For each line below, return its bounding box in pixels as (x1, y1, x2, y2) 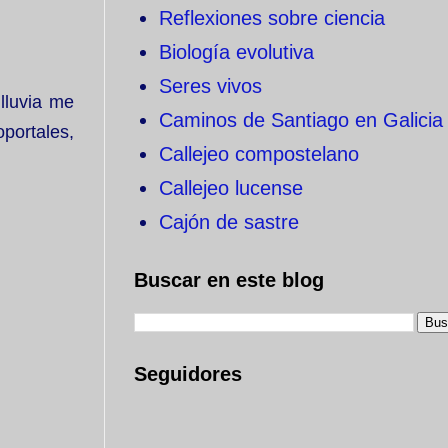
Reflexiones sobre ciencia (159, 7, 385, 29)
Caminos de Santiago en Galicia (159, 109, 443, 131)
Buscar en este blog (134, 269, 324, 291)
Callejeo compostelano (159, 143, 359, 165)
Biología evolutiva (159, 41, 314, 63)
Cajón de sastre (159, 211, 299, 233)
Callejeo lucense (159, 177, 303, 199)
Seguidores (134, 363, 242, 385)
